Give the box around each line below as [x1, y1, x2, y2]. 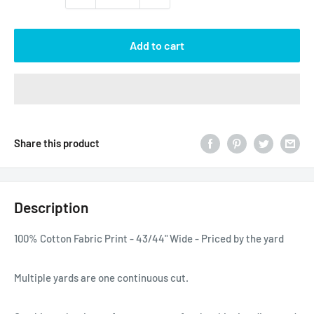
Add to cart [130, 39, 184, 52]
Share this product [14, 137, 100, 150]
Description [14, 198, 88, 217]
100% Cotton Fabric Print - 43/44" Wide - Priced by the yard [14, 231, 284, 245]
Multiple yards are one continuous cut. [14, 271, 189, 284]
